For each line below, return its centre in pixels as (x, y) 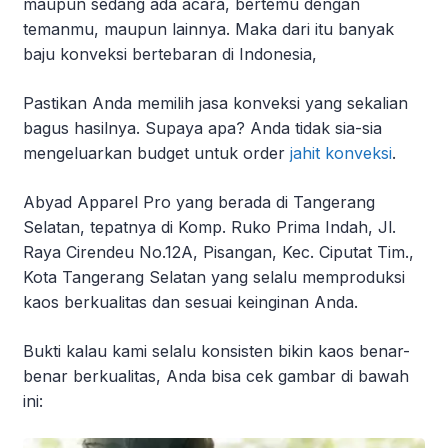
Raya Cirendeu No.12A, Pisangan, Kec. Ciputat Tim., (218, 252)
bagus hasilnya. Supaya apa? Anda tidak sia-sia (202, 128)
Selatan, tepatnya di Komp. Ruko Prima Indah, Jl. (209, 227)
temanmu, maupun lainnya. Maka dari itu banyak (208, 29)
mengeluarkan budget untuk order (156, 153)
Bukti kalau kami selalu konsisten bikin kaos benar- (216, 351)
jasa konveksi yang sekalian (303, 103)
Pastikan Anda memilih (111, 103)
